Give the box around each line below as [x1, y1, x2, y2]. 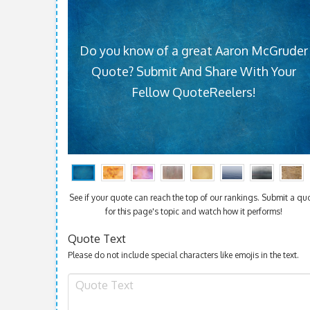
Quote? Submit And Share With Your [91, 63, 297, 79]
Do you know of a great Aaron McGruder [80, 42, 309, 58]
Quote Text [67, 231, 126, 246]
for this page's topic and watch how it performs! [105, 206, 283, 217]
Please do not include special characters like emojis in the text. [67, 249, 299, 260]
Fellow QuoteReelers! [131, 84, 257, 100]
